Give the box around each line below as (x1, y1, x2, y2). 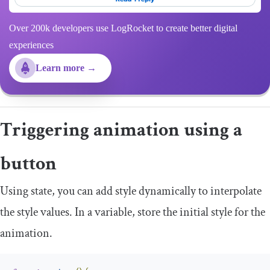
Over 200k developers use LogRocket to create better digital (9, 22, 237, 33)
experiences (9, 39, 54, 50)
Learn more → (36, 62, 96, 73)
